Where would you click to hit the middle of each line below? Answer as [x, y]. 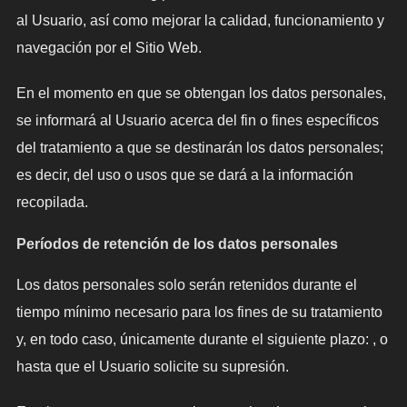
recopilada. [52, 203]
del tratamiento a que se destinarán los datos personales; [199, 148]
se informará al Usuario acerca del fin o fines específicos [197, 121]
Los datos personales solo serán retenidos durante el [186, 285]
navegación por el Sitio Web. [109, 48]
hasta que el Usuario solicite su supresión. [152, 367]
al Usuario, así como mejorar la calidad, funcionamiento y [200, 21]
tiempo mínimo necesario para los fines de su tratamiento [199, 313]
